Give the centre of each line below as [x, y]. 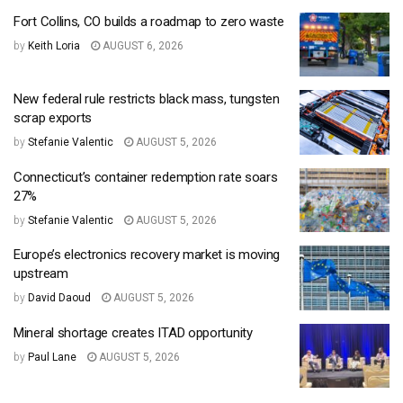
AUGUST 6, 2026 [142, 45]
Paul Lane [52, 357]
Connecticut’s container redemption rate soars [146, 177]
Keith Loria [54, 45]
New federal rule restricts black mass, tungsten [147, 99]
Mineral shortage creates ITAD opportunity [133, 332]
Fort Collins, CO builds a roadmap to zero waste [149, 21]
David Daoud [59, 298]
